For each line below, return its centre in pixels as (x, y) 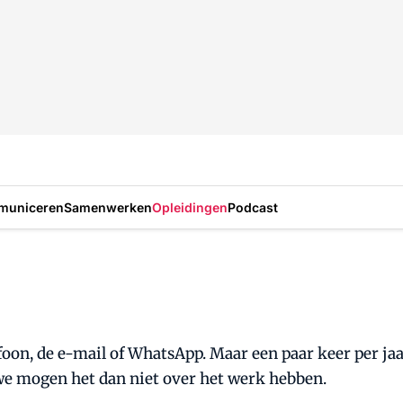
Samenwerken (108, 207)
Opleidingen (190, 207)
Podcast (253, 207)
